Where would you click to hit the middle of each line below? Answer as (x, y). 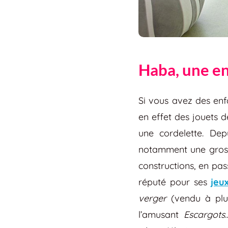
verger (152, 198)
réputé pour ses (175, 182)
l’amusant (161, 214)
